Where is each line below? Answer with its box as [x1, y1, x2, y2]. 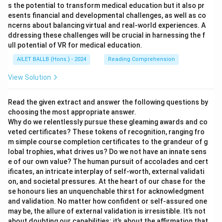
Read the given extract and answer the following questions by [8, 98, 208, 106]
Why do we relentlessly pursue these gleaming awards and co [8, 118, 208, 126]
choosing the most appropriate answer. [8, 108, 136, 116]
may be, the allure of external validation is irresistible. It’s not [8, 207, 206, 215]
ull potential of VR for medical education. [8, 41, 142, 49]
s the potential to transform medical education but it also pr [8, 1, 205, 9]
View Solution [8, 73, 51, 81]
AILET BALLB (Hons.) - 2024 [17, 56, 86, 62]
